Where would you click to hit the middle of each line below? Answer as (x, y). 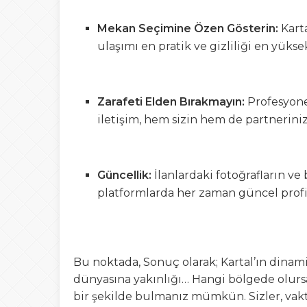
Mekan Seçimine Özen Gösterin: (188, 28)
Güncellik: (124, 175)
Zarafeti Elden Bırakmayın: (171, 102)
